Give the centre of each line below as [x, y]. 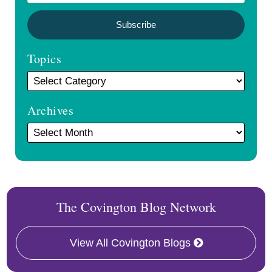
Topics [45, 59]
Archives [51, 110]
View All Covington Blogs [130, 243]
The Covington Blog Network [136, 207]
